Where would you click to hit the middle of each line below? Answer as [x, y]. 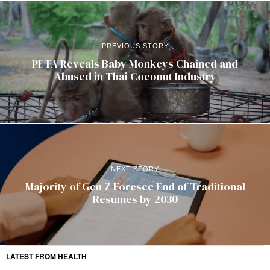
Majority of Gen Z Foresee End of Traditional [135, 186]
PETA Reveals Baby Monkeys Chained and [135, 64]
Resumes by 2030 [135, 199]
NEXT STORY [135, 168]
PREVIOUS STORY [135, 46]
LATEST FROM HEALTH [46, 256]
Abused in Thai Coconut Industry [135, 77]
